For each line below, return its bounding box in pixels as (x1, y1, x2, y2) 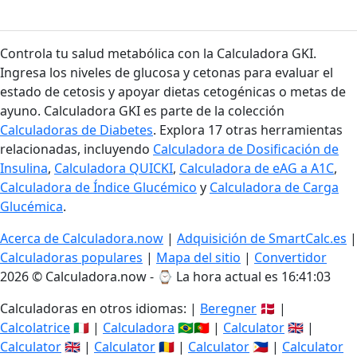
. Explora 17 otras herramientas (153, 121, 343, 139)
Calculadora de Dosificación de (153, 140, 339, 158)
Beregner (200, 300, 257, 317)
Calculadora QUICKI (54, 159, 173, 177)
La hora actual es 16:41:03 (176, 268, 331, 285)
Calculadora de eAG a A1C (179, 159, 334, 177)
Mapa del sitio (156, 249, 241, 266)
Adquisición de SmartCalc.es (177, 229, 347, 247)
